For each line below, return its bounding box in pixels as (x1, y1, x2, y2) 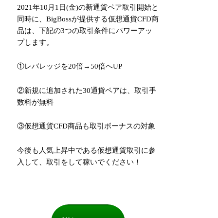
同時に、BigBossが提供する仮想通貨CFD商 (17, 15, 159, 23)
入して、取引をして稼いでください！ (17, 158, 142, 166)
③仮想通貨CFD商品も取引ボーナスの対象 (17, 122, 156, 130)
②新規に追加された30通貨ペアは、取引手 (17, 86, 157, 94)
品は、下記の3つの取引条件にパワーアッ (17, 26, 153, 35)
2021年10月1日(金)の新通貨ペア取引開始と (17, 3, 159, 11)
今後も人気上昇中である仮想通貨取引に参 (17, 146, 156, 154)
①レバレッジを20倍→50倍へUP (17, 62, 123, 71)
